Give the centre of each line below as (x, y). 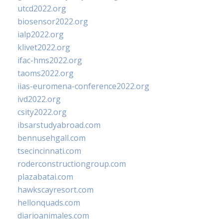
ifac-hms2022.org (50, 60)
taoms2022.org (46, 73)
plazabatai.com (45, 177)
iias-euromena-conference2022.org (83, 86)
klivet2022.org (44, 48)
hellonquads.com (49, 203)
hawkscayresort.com (56, 190)
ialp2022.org (41, 35)
